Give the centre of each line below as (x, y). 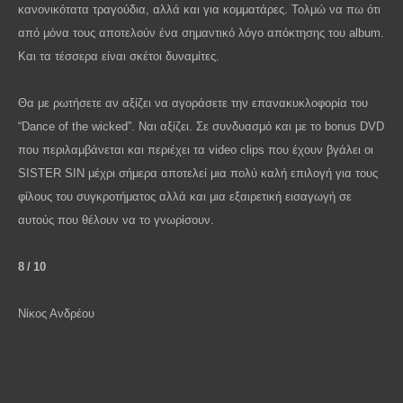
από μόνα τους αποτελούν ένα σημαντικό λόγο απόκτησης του (184, 32)
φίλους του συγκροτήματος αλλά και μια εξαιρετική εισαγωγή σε (185, 196)
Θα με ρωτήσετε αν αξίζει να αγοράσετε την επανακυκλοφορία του (193, 103)
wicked (110, 126)
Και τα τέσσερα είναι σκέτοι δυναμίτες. (119, 56)
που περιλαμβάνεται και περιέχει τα (113, 149)
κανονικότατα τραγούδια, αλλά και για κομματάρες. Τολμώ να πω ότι (199, 9)
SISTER (40, 173)
